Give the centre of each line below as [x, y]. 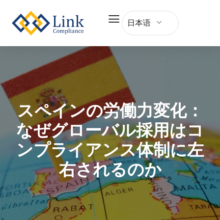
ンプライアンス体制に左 [110, 150]
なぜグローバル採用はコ [110, 130]
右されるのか [110, 169]
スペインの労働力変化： [110, 110]
